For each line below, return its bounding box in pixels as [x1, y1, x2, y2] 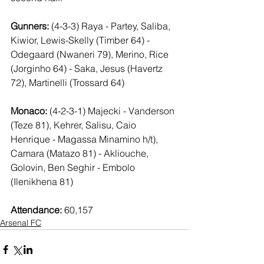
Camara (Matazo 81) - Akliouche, [11, 147, 151, 160]
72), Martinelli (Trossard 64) [11, 77, 124, 89]
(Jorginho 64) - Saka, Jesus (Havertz [11, 62, 165, 75]
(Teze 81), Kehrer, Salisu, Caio [11, 119, 138, 131]
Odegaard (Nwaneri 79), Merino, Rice [11, 48, 171, 61]
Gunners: [11, 20, 49, 32]
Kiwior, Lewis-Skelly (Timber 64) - [11, 34, 152, 47]
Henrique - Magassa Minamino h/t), [11, 133, 160, 146]
